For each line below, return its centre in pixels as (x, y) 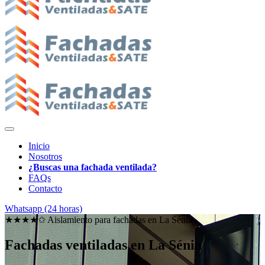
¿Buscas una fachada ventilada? (93, 167)
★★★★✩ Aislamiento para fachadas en (82, 220)
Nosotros (45, 156)
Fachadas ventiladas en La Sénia (103, 245)
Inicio (39, 146)
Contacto (45, 188)
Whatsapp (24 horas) (43, 209)
